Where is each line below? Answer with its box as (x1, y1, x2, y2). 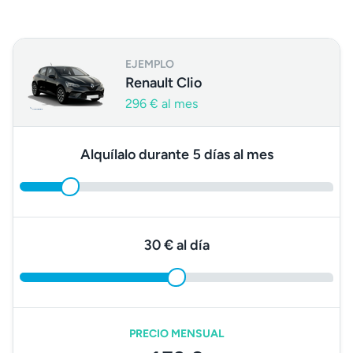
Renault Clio (125, 74, 202, 91)
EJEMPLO (125, 58, 174, 71)
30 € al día (143, 236, 210, 254)
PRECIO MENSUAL (128, 327, 225, 340)
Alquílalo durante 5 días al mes (80, 146, 273, 163)
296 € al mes (125, 96, 198, 111)
